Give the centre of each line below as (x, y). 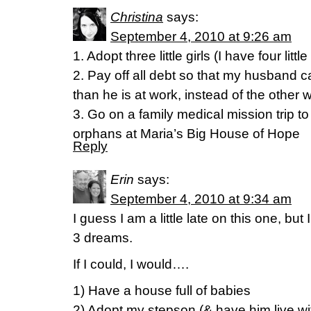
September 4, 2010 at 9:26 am (201, 36)
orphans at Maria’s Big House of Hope (186, 134)
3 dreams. (103, 238)
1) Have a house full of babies (162, 291)
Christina (137, 17)
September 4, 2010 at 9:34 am (201, 199)
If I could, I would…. (131, 264)
